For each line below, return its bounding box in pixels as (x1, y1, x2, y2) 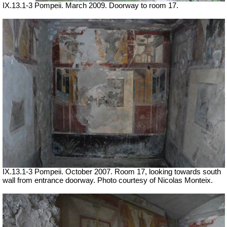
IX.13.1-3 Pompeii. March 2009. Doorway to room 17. (3, 1, 178, 10)
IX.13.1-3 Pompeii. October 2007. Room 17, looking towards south (3, 168, 221, 176)
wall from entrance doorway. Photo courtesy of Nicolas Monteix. (3, 176, 213, 185)
